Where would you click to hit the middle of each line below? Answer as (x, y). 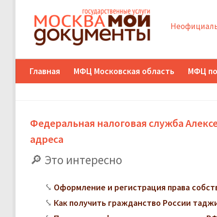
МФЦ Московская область (124, 71)
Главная (45, 71)
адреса (47, 139)
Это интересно (83, 160)
